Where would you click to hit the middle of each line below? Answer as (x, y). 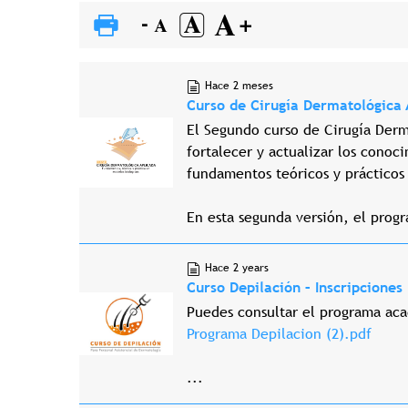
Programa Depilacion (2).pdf (279, 334)
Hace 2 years (237, 268)
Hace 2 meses (239, 86)
